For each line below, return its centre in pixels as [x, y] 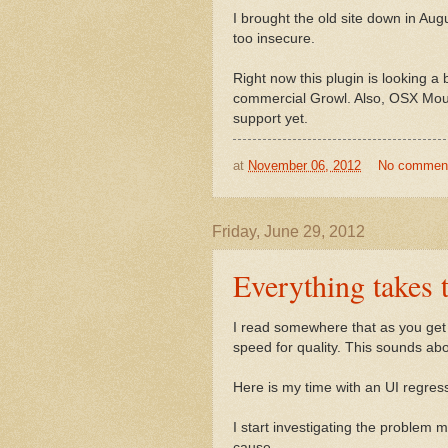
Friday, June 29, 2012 [288, 232]
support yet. [270, 118]
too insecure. [274, 38]
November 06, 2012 [304, 165]
